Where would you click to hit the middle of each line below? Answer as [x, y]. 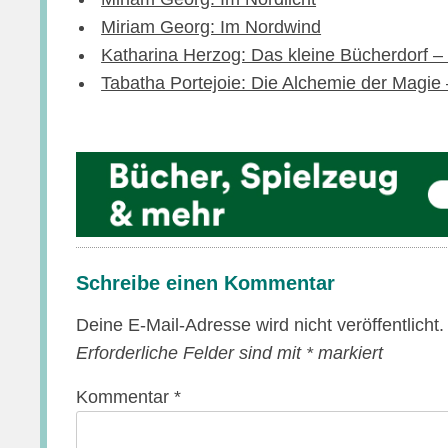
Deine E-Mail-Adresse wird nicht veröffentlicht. [260, 324]
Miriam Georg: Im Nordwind [211, 27]
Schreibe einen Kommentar [206, 282]
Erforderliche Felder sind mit [191, 352]
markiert [348, 352]
